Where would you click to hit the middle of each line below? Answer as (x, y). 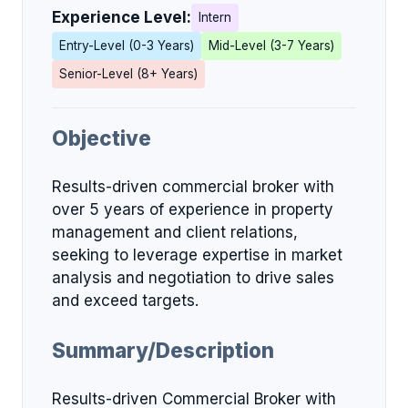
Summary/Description (163, 351)
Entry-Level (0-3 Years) (127, 46)
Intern (215, 18)
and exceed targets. (125, 300)
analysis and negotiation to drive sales (193, 277)
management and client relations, (175, 232)
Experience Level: (122, 18)
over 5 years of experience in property (193, 209)
